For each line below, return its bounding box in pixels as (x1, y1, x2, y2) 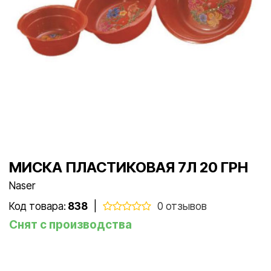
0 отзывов (157, 200, 207, 212)
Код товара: (9, 200, 66, 212)
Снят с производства (9, 217, 132, 232)
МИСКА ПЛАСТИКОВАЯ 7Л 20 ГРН (9, 158, 248, 176)
